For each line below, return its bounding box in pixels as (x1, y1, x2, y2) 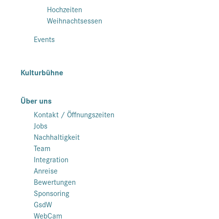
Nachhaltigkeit (34, 131, 80, 142)
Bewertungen (34, 175, 76, 187)
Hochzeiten (47, 3, 82, 15)
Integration (34, 153, 68, 165)
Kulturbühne (21, 66, 63, 78)
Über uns (21, 94, 52, 106)
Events (34, 33, 55, 44)
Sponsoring (34, 187, 69, 198)
